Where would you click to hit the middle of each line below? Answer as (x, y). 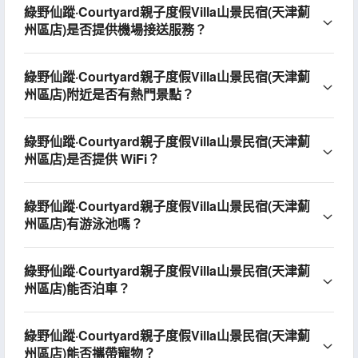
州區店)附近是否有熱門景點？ (109, 93)
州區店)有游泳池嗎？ (83, 223)
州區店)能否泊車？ (77, 288)
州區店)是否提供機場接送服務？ (115, 29)
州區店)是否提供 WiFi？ (91, 158)
